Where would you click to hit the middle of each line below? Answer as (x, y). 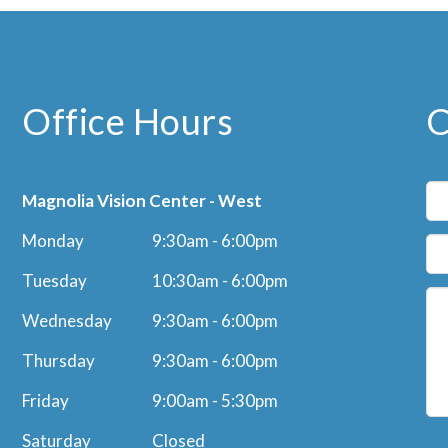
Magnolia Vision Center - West (142, 200)
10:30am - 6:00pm (220, 280)
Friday (46, 400)
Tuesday (55, 280)
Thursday (59, 360)
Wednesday (67, 320)
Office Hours (128, 120)
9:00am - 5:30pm (215, 400)
